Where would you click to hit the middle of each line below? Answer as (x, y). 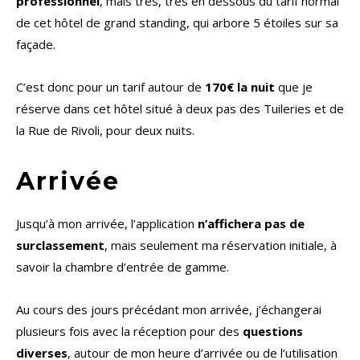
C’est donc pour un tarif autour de (110, 87)
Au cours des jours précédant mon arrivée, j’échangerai (169, 310)
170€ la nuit (240, 87)
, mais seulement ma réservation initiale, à (221, 245)
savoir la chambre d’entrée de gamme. (123, 267)
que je (294, 87)
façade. (36, 45)
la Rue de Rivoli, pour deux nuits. (105, 131)
